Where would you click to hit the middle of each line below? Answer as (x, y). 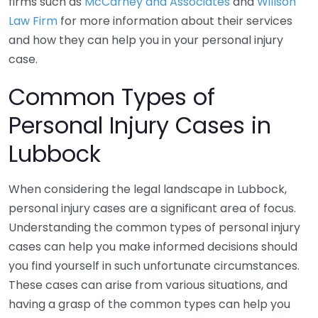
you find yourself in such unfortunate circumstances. (154, 266)
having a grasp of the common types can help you (149, 304)
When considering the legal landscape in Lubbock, (148, 189)
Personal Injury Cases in (140, 125)
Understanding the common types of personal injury (154, 227)
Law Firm (33, 21)
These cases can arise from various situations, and (148, 285)
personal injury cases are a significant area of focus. (152, 208)
